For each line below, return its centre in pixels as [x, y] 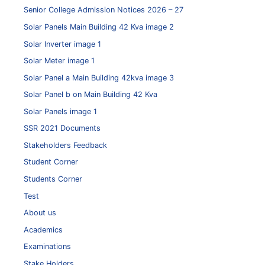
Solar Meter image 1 [59, 61]
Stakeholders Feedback [65, 145]
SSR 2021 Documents [62, 128]
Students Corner [53, 179]
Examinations [47, 247]
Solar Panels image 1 [60, 111]
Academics [43, 230]
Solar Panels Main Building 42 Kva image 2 [99, 27]
